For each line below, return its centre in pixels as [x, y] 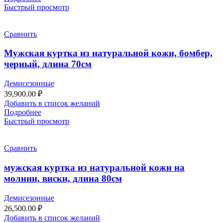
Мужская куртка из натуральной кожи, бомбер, [108, 53]
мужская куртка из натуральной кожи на [94, 167]
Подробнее [23, 112]
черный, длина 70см [48, 64]
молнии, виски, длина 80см [63, 178]
